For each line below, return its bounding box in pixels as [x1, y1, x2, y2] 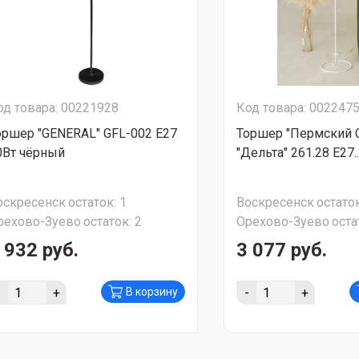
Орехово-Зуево [236, 214, 329, 229]
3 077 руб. [236, 239, 327, 261]
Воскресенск [236, 195, 314, 210]
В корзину [126, 285, 178, 298]
